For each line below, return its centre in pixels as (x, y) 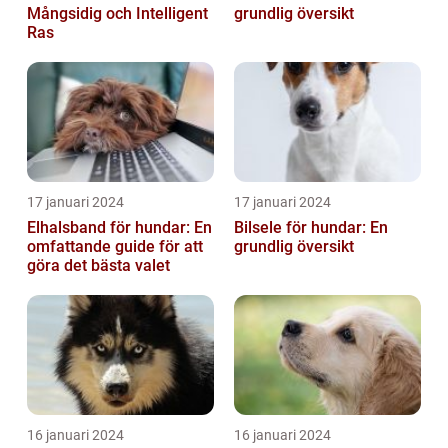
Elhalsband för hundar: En (119, 228)
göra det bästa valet (98, 266)
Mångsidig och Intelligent (117, 14)
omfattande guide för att (115, 247)
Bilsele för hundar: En (311, 228)
